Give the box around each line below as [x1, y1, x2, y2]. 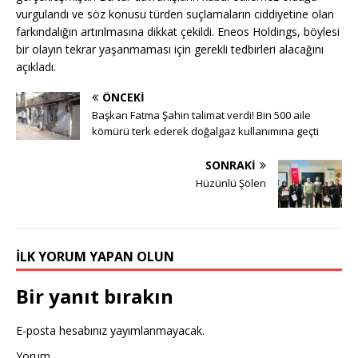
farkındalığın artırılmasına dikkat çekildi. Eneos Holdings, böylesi [16, 24, 340, 39]
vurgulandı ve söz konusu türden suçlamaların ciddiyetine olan [16, 6, 334, 22]
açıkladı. [16, 59, 56, 74]
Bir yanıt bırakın [16, 283, 173, 309]
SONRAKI [205, 157, 256, 173]
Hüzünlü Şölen [196, 176, 266, 190]
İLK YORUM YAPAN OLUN [16, 248, 174, 265]
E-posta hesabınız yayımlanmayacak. [16, 323, 205, 338]
